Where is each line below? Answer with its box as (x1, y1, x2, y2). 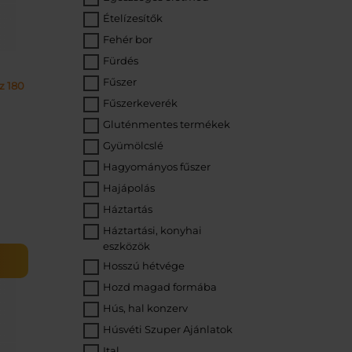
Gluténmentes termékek (103, 118, 230, 130)
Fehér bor (103, 33, 152, 46)
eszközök (103, 240, 150, 252)
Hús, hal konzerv (103, 302, 188, 314)
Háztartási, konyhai (103, 224, 202, 236)
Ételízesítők (103, 12, 163, 24)
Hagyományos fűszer (103, 160, 211, 173)
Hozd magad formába (103, 280, 217, 293)
